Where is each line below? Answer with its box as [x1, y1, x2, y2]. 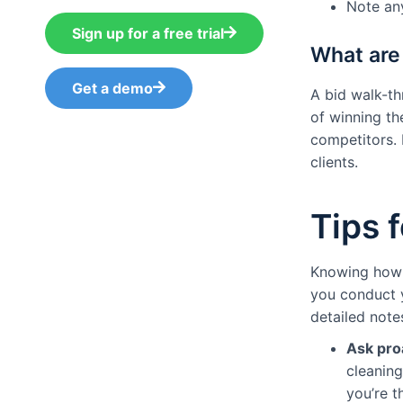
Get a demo [72, 79, 153, 97]
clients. [310, 153, 358, 171]
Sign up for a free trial [72, 24, 224, 42]
